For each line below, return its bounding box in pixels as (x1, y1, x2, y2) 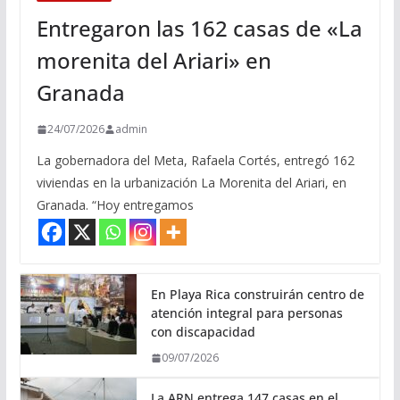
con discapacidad (150, 323, 255, 341)
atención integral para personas (150, 304, 343, 322)
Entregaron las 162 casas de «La (36, 13, 362, 44)
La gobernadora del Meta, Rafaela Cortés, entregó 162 (36, 152, 354, 170)
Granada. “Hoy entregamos (36, 196, 194, 214)
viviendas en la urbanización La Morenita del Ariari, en (36, 174, 346, 192)
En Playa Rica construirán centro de (150, 286, 364, 304)
